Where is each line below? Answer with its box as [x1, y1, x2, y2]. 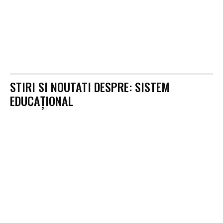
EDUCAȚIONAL [10, 91, 73, 110]
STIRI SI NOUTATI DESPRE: [10, 77, 135, 96]
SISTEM [135, 77, 170, 96]
